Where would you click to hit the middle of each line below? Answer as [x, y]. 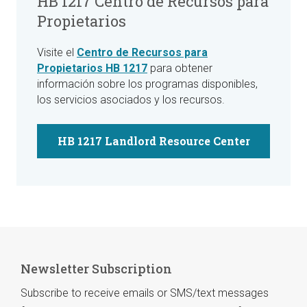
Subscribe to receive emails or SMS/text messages [145, 293]
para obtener [180, 68]
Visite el [57, 52]
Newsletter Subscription [96, 268]
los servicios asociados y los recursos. [131, 99]
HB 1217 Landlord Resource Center [153, 141]
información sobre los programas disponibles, [147, 84]
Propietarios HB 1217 [92, 68]
